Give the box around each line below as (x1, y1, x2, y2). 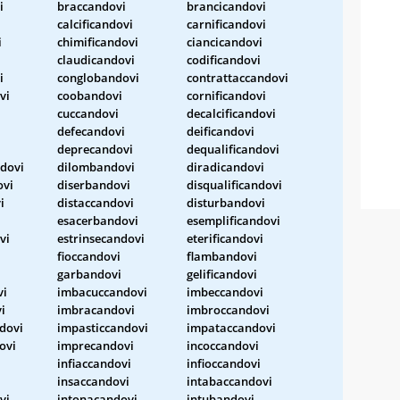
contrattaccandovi (187, 69, 288, 86)
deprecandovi (57, 140, 133, 157)
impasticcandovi (57, 319, 148, 336)
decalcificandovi (187, 104, 276, 121)
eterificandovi (187, 229, 263, 246)
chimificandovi (57, 33, 138, 50)
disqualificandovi (187, 176, 282, 193)
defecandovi (57, 122, 125, 139)
